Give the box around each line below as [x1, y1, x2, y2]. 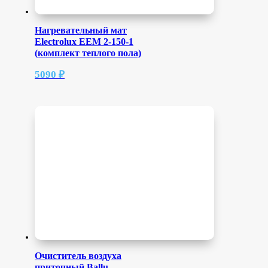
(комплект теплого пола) [35, 48, 141, 59]
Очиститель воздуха [35, 250, 121, 261]
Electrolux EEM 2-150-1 [35, 36, 133, 47]
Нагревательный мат [35, 25, 127, 36]
